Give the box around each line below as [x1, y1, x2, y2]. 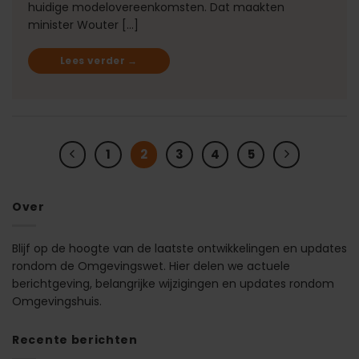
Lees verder [60, 53, 128, 67]
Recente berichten [12, 332, 138, 349]
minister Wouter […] [28, 16, 139, 33]
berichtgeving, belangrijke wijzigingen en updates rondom [12, 276, 334, 292]
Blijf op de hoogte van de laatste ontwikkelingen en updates [12, 240, 347, 257]
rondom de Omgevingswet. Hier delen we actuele [12, 258, 290, 275]
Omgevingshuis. [12, 293, 102, 310]
